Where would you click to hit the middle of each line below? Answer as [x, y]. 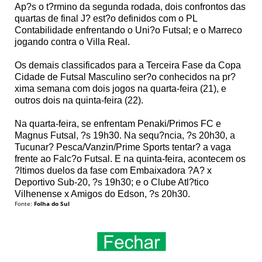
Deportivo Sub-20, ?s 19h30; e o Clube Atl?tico [112, 182]
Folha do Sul [52, 203]
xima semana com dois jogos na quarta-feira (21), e [120, 88]
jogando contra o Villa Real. [72, 42]
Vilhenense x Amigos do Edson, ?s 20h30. [102, 194]
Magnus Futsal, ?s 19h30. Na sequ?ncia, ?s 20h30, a [125, 135]
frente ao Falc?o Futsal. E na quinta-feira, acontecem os [130, 158]
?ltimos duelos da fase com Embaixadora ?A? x [113, 170]
